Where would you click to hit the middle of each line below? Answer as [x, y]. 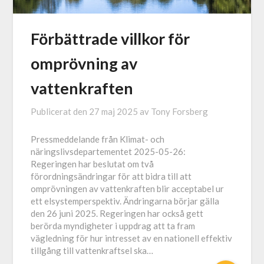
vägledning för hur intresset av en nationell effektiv [132, 238]
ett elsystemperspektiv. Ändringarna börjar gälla [125, 201]
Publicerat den [60, 112]
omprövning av [84, 64]
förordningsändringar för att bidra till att [111, 176]
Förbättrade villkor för [110, 39]
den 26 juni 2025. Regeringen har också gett [117, 214]
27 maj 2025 [114, 112]
